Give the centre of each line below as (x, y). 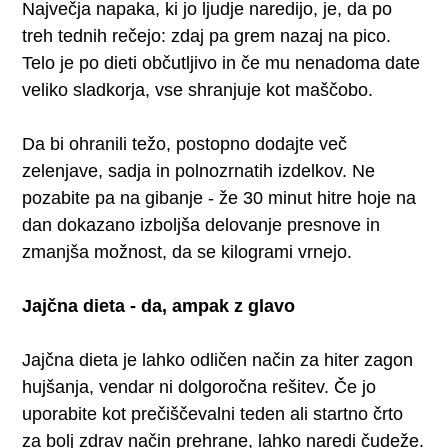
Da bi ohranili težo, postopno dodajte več (185, 143)
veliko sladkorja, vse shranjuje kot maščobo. (198, 89)
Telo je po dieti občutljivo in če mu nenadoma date (221, 62)
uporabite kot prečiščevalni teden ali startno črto (213, 413)
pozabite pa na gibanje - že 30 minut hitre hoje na (219, 197)
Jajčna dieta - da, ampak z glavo (159, 305)
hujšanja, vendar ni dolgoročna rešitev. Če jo (199, 386)
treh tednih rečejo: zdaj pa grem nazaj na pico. (207, 35)
